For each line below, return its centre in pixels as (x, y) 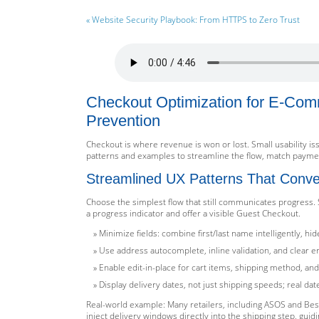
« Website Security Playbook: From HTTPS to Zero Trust (193, 20)
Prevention (123, 121)
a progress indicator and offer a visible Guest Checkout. (193, 213)
